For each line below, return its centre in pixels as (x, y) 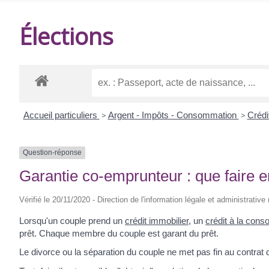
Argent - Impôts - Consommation (173, 115)
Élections (66, 36)
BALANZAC (55, 53)
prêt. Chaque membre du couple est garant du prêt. (119, 233)
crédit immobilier (157, 220)
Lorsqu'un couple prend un (72, 220)
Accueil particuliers (61, 115)
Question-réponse (52, 153)
